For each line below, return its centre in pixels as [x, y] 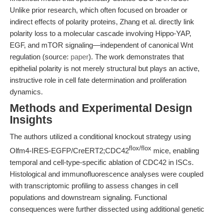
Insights [31, 120]
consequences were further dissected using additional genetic [107, 209]
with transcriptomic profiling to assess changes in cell [94, 186]
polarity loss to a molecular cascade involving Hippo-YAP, [100, 33]
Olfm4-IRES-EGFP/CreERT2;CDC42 [69, 151]
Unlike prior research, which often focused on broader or [99, 10]
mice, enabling [175, 151]
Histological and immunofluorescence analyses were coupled [107, 174]
